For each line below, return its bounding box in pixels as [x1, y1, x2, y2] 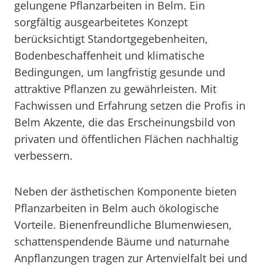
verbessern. [14, 148, 73, 163]
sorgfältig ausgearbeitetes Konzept [14, 15, 188, 29]
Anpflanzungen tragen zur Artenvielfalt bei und [14, 251, 247, 265]
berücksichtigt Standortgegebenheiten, [14, 32, 208, 46]
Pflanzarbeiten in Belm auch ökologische [14, 201, 219, 215]
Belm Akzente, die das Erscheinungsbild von [14, 115, 235, 129]
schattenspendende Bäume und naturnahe [14, 234, 229, 249]
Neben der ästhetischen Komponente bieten [14, 184, 237, 198]
